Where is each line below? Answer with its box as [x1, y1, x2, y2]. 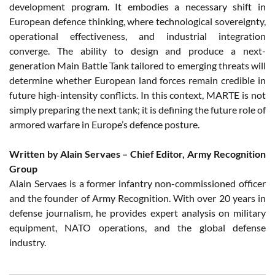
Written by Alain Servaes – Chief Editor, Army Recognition [9, 147, 266, 160]
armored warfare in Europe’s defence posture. [9, 118, 199, 130]
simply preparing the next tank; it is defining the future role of [9, 103, 266, 115]
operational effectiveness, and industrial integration [9, 29, 266, 42]
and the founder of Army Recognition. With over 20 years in [9, 192, 266, 204]
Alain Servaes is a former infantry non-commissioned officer [9, 177, 266, 189]
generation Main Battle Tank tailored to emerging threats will [9, 59, 266, 71]
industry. [9, 236, 46, 248]
